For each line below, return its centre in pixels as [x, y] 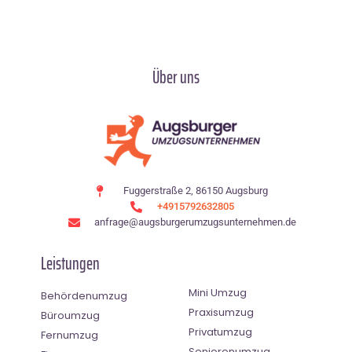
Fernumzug [70, 335]
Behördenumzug [84, 296]
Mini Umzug [218, 293]
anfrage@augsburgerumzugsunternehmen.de [196, 222]
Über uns [176, 78]
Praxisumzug [221, 313]
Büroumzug [70, 316]
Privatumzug [220, 332]
